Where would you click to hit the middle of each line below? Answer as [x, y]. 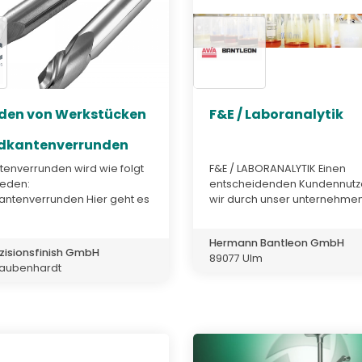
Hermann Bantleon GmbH [277, 242]
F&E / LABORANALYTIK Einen [278, 168]
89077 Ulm [236, 258]
